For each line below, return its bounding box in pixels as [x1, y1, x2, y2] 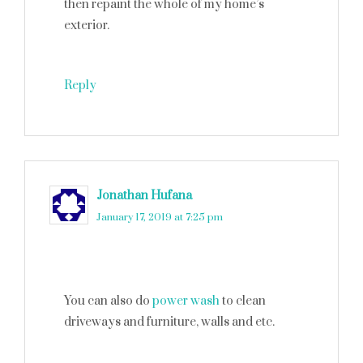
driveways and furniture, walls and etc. [64, 314, 275, 330]
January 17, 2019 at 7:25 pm [96, 211, 223, 224]
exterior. [64, 18, 109, 33]
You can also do [64, 293, 152, 309]
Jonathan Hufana [96, 188, 192, 203]
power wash [152, 293, 220, 309]
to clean [220, 293, 266, 309]
